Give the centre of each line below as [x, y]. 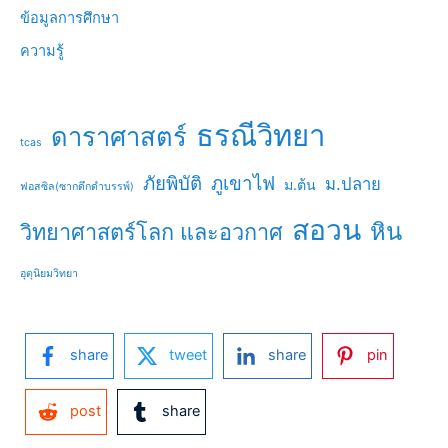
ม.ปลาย [353, 183]
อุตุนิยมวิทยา [49, 273]
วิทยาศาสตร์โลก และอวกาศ [151, 231]
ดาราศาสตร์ [119, 136]
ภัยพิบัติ [172, 183]
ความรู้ [42, 51]
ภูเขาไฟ [243, 183]
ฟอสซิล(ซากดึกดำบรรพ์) [77, 186]
